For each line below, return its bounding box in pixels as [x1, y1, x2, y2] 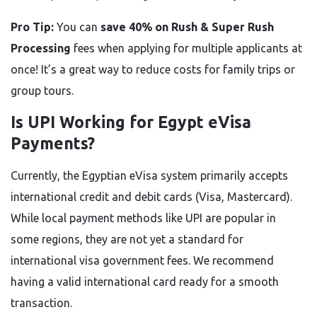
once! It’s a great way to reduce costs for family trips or [11, 63, 295, 76]
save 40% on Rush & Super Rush [100, 21, 274, 33]
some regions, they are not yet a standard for [11, 233, 243, 246]
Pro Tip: [11, 21, 54, 33]
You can [54, 21, 100, 33]
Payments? [11, 134, 95, 152]
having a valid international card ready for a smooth [11, 275, 279, 288]
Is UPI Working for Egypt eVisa [11, 113, 251, 131]
